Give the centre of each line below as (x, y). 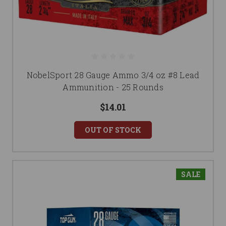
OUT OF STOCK (113, 130)
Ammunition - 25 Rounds (113, 87)
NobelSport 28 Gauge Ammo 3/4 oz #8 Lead (113, 75)
